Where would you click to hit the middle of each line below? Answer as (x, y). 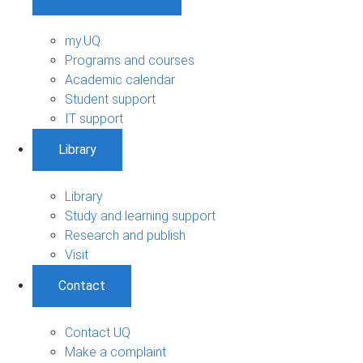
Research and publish (125, 235)
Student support (110, 99)
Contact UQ (98, 332)
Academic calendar (120, 79)
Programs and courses (130, 60)
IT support (94, 118)
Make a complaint (115, 352)
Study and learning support (140, 216)
